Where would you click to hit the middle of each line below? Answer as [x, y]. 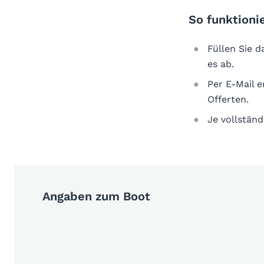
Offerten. [228, 99]
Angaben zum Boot [96, 196]
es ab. [221, 64]
